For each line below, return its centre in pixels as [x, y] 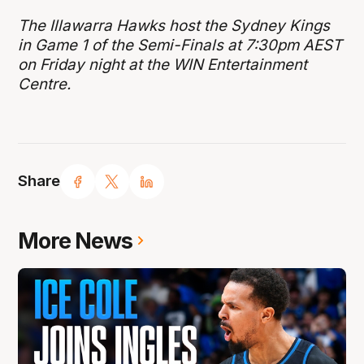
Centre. [45, 84]
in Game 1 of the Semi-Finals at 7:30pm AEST [180, 45]
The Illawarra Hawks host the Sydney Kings [174, 25]
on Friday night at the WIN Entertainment [163, 64]
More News [76, 240]
